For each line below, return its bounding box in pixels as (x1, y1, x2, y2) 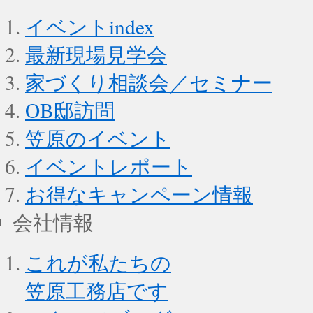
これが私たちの (25, 249, 171, 276)
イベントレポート (25, 152, 192, 180)
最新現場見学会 (25, 41, 167, 68)
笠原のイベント (25, 124, 170, 152)
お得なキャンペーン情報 (25, 180, 253, 208)
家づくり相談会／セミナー (25, 68, 272, 96)
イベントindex (25, 13, 154, 40)
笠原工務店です (25, 277, 168, 304)
